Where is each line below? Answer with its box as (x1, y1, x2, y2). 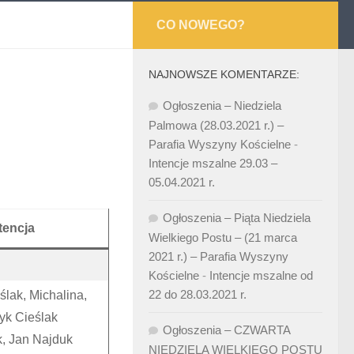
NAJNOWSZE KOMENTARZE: (149, 68, 299, 81)
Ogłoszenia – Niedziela (163, 99, 281, 112)
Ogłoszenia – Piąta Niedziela (163, 211, 311, 224)
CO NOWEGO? (156, 18, 245, 32)
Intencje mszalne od (209, 269, 313, 282)
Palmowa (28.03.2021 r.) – (149, 119, 284, 132)
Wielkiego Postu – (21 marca (149, 231, 297, 244)
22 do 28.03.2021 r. (149, 288, 247, 301)
